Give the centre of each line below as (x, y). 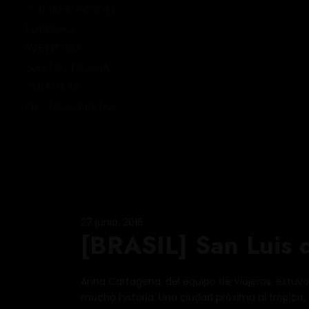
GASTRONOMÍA (67, 68)
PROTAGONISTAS (71, 106)
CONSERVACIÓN (69, 10)
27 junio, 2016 (112, 222)
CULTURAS (52, 87)
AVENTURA (53, 48)
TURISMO (49, 29)
